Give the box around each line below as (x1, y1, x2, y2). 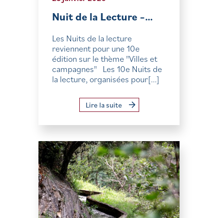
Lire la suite (85, 100, 124, 109)
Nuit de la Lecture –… (52, 9, 153, 23)
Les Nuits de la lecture (52, 33, 132, 44)
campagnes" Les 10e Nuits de (52, 63, 162, 74)
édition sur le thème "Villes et (52, 53, 157, 64)
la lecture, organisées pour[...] (52, 73, 160, 85)
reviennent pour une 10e (52, 43, 140, 54)
